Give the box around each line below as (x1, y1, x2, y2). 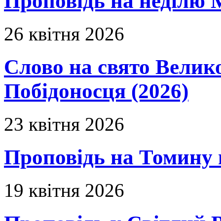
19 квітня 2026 (4, 179, 124, 201)
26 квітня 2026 (4, 23, 124, 45)
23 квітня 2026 (4, 113, 124, 135)
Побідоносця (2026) (4, 79, 188, 103)
